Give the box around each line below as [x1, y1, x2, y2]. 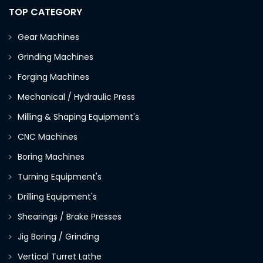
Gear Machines [18, 31, 79, 43]
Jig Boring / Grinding [18, 231, 99, 243]
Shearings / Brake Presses [18, 211, 122, 223]
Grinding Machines [18, 51, 93, 63]
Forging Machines [18, 71, 89, 83]
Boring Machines [18, 151, 85, 163]
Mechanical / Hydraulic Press [18, 91, 135, 103]
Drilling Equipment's [18, 191, 97, 203]
